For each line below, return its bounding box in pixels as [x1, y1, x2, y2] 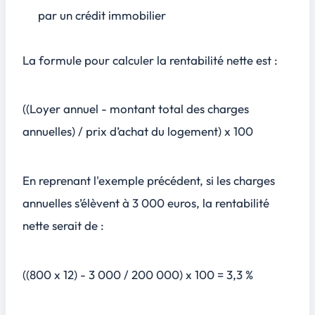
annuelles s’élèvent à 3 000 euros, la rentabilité [22, 195, 269, 211]
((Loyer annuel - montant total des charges [22, 101, 249, 117]
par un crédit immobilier [38, 7, 167, 22]
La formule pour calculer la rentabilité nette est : [22, 52, 278, 67]
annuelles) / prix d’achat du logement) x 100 [22, 124, 253, 139]
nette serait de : [22, 218, 104, 233]
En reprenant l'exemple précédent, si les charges [22, 173, 275, 188]
